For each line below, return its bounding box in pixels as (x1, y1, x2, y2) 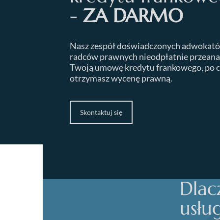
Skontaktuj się (80, 108, 122, 116)
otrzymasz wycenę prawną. (70, 73, 172, 83)
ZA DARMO (83, 4, 183, 27)
